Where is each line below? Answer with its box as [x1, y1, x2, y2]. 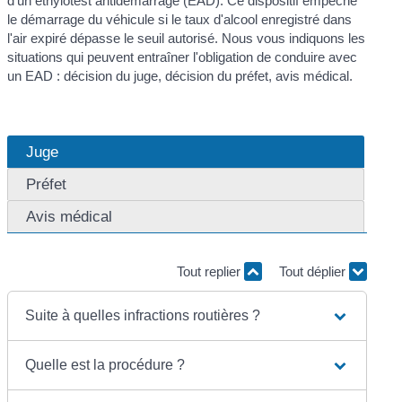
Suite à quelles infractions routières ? [25, 307, 261, 323]
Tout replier [176, 264, 244, 280]
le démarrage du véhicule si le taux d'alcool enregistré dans [7, 11, 353, 27]
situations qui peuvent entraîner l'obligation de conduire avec [7, 48, 358, 65]
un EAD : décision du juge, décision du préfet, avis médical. [7, 67, 354, 83]
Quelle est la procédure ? [25, 356, 186, 372]
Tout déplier [278, 264, 349, 280]
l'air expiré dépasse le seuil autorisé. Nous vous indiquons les [7, 30, 366, 46]
